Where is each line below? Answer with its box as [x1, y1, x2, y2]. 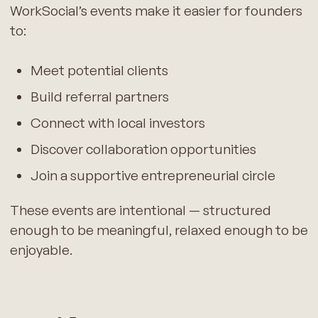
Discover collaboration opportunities [30, 140, 256, 158]
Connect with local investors [30, 114, 205, 131]
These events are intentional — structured [9, 201, 271, 219]
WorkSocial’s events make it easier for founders [9, 1, 302, 19]
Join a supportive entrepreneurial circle [30, 166, 275, 184]
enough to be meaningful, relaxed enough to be [9, 221, 308, 238]
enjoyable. [9, 241, 72, 258]
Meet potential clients [30, 62, 168, 79]
